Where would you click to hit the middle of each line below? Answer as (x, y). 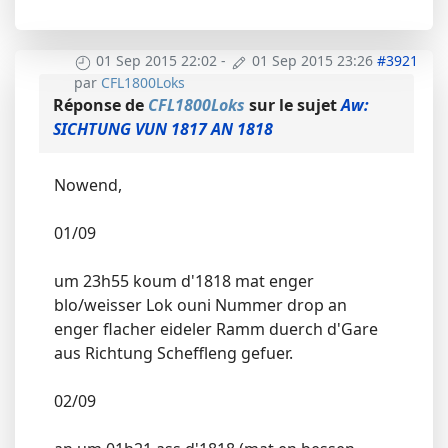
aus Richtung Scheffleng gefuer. (173, 352)
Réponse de (100, 104)
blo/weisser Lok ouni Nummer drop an (200, 304)
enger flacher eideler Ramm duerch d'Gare (216, 328)
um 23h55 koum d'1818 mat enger (184, 280)
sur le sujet (293, 104)
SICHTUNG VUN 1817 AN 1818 (163, 128)
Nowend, (88, 184)
